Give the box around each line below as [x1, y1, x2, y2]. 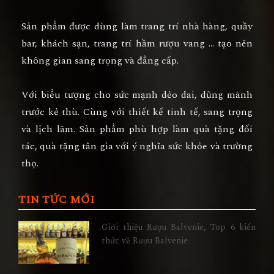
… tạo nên [204, 36, 253, 51]
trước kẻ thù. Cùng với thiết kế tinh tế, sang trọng [21, 105, 253, 120]
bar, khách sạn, [21, 36, 94, 51]
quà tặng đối [193, 122, 253, 137]
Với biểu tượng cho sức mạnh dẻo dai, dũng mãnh [21, 87, 253, 103]
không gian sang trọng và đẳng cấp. [21, 53, 179, 68]
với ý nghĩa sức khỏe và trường [116, 139, 253, 154]
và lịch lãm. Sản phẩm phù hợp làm [21, 122, 193, 137]
